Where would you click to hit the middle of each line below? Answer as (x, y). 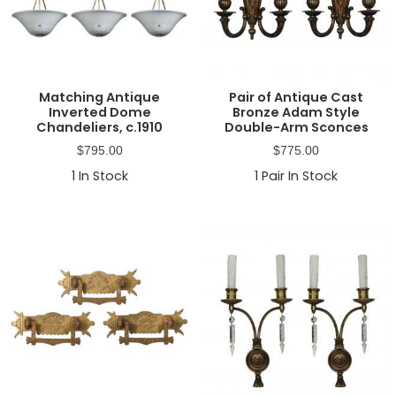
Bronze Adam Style (297, 112)
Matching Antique (100, 97)
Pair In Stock (298, 175)
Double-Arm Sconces (296, 127)
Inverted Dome (99, 112)
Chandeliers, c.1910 (100, 127)
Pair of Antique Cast (297, 97)
